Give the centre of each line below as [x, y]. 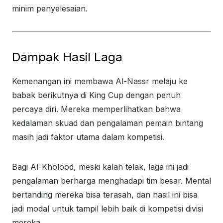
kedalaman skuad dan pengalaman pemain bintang [108, 123]
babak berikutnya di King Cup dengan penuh [96, 95]
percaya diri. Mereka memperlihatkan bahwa [96, 109]
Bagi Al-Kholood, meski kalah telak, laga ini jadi [100, 167]
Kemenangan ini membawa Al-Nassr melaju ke [100, 81]
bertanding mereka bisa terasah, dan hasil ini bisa [105, 195]
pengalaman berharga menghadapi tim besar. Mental [111, 181]
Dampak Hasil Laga [67, 57]
